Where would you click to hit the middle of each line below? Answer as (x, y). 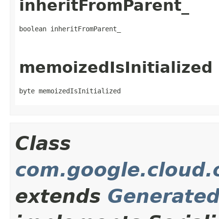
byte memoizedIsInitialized (70, 91)
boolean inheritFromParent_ (70, 29)
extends (61, 196)
